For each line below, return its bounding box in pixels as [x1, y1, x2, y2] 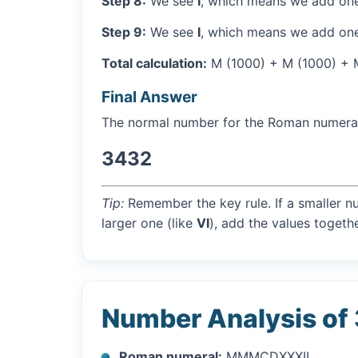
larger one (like [101, 214, 197, 231]
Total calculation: [101, 54, 207, 71]
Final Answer [101, 86, 197, 106]
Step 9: [101, 23, 146, 40]
